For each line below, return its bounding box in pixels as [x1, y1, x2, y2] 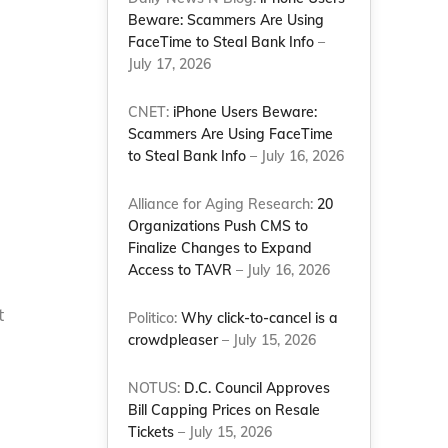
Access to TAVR [128, 261, 233, 279]
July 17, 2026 [128, 55, 212, 73]
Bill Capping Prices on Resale [128, 401, 321, 419]
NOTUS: [128, 379, 185, 397]
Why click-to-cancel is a [181, 309, 339, 327]
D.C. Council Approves [184, 379, 331, 397]
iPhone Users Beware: [173, 103, 318, 121]
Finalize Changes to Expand [128, 239, 313, 257]
